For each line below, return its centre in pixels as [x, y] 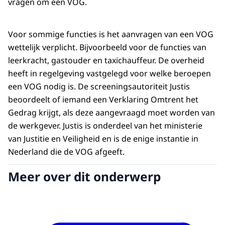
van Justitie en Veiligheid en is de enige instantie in [103, 139]
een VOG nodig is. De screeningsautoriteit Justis [99, 87]
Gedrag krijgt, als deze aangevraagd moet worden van [111, 113]
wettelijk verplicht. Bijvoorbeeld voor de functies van [107, 47]
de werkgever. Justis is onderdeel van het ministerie [105, 126]
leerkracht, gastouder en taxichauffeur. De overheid [106, 61]
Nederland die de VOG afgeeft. [67, 152]
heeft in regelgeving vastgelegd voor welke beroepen [109, 74]
